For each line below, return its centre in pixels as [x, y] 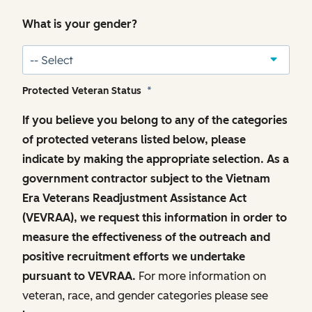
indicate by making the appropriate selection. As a [156, 159]
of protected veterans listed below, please [134, 140]
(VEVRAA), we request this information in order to [155, 218]
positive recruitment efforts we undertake [134, 257]
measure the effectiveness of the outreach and [146, 237]
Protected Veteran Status [83, 91]
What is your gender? [80, 24]
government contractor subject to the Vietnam [146, 179]
